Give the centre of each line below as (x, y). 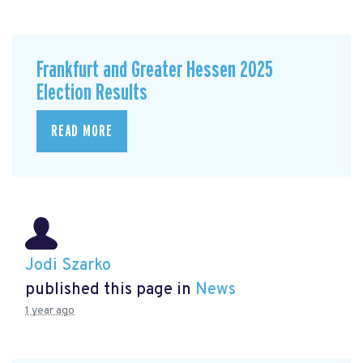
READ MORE (82, 132)
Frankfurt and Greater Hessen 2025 (155, 70)
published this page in (110, 290)
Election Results (92, 92)
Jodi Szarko (68, 266)
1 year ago (50, 311)
